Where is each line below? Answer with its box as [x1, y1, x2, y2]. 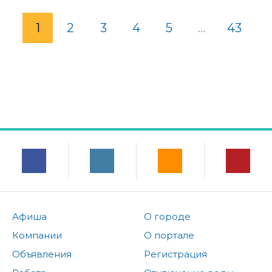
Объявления [12, 248, 72, 260]
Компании [12, 229, 62, 242]
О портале [143, 229, 194, 242]
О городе [143, 211, 191, 223]
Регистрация [143, 248, 207, 260]
